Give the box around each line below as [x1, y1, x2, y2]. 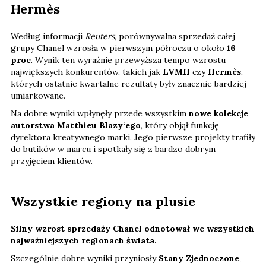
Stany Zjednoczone [159, 253, 239, 264]
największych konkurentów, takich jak [11, 66, 163, 78]
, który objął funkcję [141, 120, 219, 131]
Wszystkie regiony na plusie [11, 193, 195, 210]
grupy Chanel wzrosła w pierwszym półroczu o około [11, 43, 227, 54]
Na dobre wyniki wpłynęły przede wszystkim [11, 108, 189, 119]
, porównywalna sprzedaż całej [115, 31, 235, 42]
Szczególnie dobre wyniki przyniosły [11, 253, 159, 264]
